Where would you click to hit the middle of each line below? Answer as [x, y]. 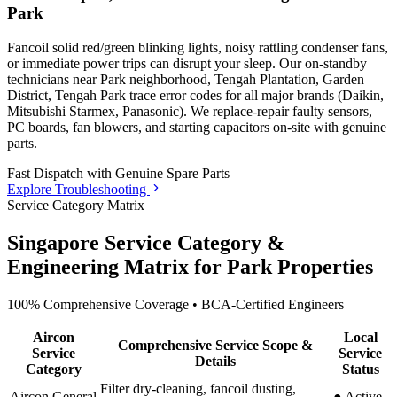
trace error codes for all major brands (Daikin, [255, 95]
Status [360, 369]
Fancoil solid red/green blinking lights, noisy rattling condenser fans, [198, 47]
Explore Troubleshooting [78, 189]
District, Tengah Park [66, 95]
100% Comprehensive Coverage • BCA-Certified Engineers [175, 304]
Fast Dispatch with [61, 173]
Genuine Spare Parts [172, 173]
